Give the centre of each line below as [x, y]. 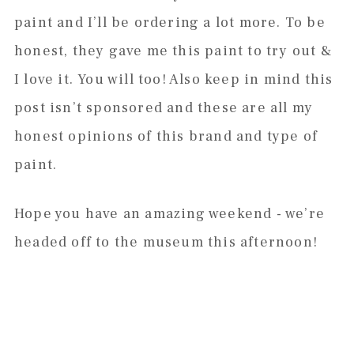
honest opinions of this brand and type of [166, 137]
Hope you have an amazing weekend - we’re [169, 214]
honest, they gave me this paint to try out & [173, 51]
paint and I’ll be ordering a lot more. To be [169, 23]
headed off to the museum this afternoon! [166, 243]
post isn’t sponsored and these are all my [164, 108]
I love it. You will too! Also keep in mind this [173, 80]
